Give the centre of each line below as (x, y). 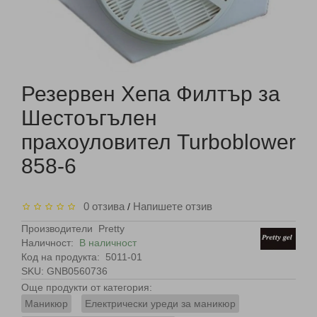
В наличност (108, 243)
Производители (57, 229)
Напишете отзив (173, 206)
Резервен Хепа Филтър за (151, 94)
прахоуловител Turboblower (158, 142)
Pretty (111, 229)
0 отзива (101, 206)
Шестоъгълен (89, 118)
